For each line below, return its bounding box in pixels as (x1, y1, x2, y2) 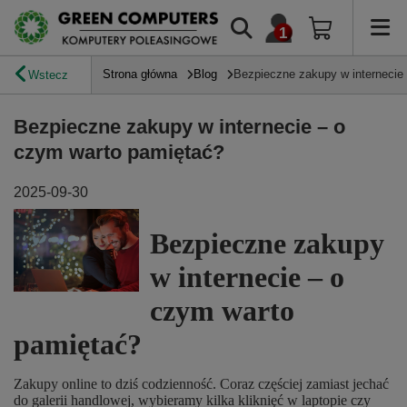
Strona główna (103, 67, 177, 81)
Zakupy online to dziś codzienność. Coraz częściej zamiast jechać (14, 376, 389, 392)
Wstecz (28, 67, 68, 82)
